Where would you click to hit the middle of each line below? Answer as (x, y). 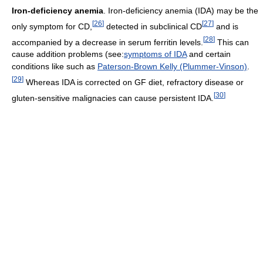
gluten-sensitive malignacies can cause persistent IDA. (113, 98)
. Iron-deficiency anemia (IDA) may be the (181, 11)
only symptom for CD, (52, 26)
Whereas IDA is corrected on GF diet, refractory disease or (134, 82)
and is (226, 26)
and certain (209, 54)
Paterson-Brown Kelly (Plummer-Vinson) (172, 67)
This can (232, 42)
